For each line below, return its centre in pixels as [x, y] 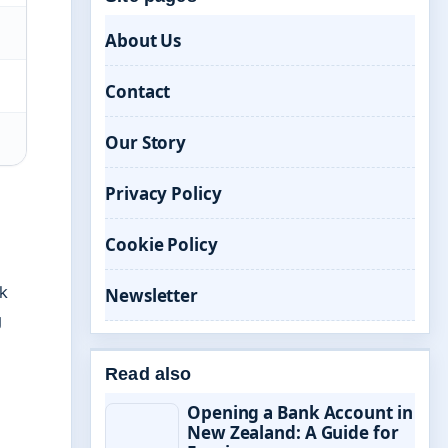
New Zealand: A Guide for [293, 432]
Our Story [146, 142]
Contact [138, 91]
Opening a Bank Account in [300, 412]
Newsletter [151, 295]
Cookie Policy [161, 244]
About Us [143, 40]
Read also [148, 374]
